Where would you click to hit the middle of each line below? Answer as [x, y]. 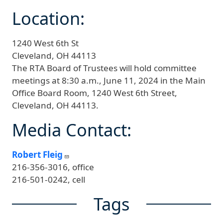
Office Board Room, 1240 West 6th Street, [95, 93]
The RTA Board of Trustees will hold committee [104, 68]
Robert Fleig [37, 155]
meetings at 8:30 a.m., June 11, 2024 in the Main [109, 81]
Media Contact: [72, 130]
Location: [48, 18]
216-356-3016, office [53, 167]
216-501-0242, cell [49, 180]
